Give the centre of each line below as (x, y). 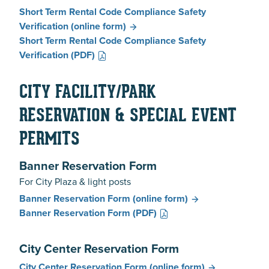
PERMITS (50, 140)
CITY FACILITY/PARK (88, 93)
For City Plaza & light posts (75, 181)
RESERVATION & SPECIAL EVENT (128, 116)
